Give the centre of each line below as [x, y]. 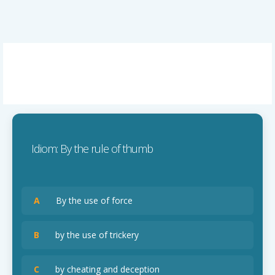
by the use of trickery [92, 235]
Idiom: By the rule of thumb [87, 149]
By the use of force [89, 200]
